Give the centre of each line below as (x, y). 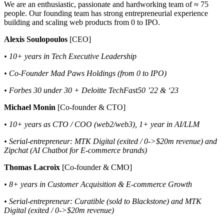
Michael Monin (30, 107)
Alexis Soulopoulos (37, 39)
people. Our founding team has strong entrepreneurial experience (106, 13)
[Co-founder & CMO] (97, 167)
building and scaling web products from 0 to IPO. (82, 22)
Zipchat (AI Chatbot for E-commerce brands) (75, 150)
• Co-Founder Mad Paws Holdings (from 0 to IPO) (85, 73)
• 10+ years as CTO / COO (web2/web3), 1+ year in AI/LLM (102, 124)
